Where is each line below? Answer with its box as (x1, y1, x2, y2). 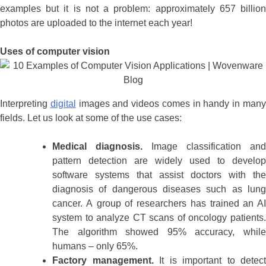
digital (50, 99, 76, 109)
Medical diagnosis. (52, 141, 142, 152)
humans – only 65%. (52, 241, 138, 252)
